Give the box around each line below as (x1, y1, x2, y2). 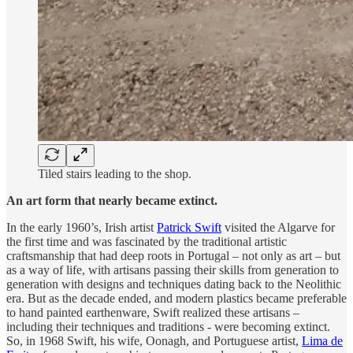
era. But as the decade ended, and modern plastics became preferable (6, 291, 347, 305)
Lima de (302, 333, 343, 347)
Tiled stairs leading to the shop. (38, 166, 191, 180)
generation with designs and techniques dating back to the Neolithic (6, 277, 341, 291)
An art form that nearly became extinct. (6, 193, 217, 207)
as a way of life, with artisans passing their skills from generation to (6, 262, 339, 277)
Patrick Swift (157, 220, 221, 234)
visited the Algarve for (221, 220, 335, 234)
